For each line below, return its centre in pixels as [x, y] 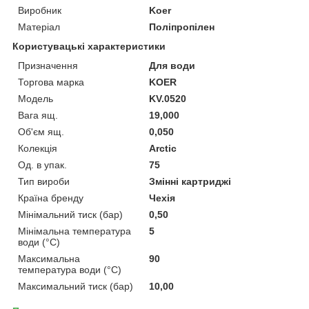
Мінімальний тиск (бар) [70, 214]
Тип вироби [44, 181]
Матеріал [39, 27]
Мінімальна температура [74, 231]
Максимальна [49, 258]
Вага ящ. [38, 115]
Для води [172, 65]
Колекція [38, 148]
